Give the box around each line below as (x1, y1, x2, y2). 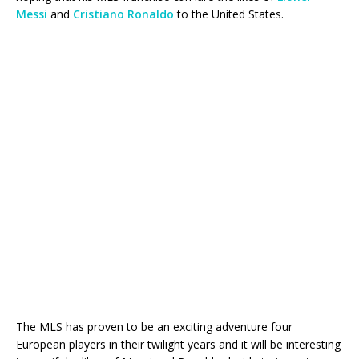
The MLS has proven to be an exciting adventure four (16, 319, 292, 335)
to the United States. (174, 6, 284, 22)
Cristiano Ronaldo (73, 6, 174, 22)
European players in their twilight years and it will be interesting (16, 337, 341, 353)
